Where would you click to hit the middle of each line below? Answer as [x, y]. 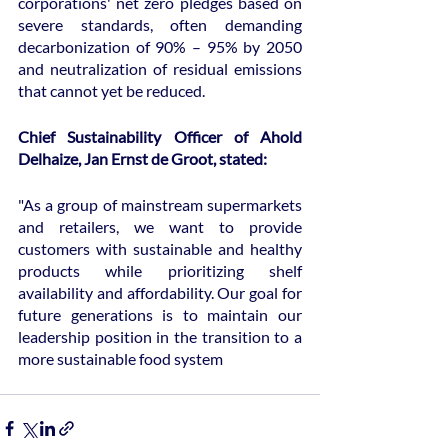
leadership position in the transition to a [160, 337]
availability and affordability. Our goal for [160, 293]
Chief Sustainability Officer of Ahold [160, 137]
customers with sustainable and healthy [160, 249]
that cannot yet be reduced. [111, 91]
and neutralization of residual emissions [160, 69]
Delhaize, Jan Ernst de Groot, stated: [142, 159]
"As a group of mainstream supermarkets [160, 205]
